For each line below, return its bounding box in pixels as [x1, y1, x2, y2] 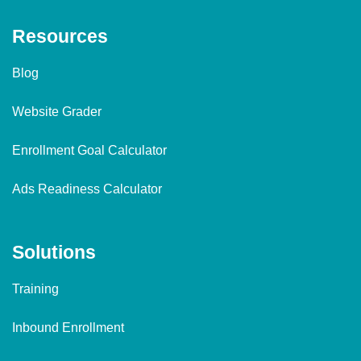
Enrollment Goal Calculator [12, 143, 167, 157]
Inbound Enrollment [12, 321, 124, 334]
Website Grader [12, 105, 102, 118]
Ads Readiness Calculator [12, 182, 162, 196]
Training [12, 282, 59, 296]
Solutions [12, 242, 96, 263]
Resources [12, 26, 108, 47]
